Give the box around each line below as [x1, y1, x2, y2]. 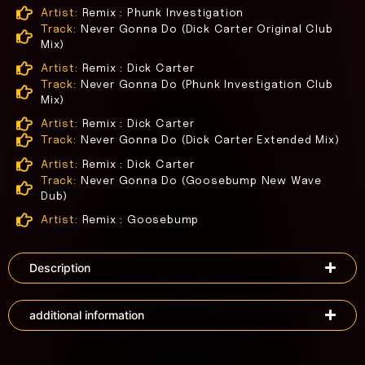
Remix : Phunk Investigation [81, 6, 244, 20]
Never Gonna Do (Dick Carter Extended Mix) [80, 133, 340, 147]
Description [29, 260, 90, 275]
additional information [29, 307, 144, 322]
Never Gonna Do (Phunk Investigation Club [80, 77, 333, 91]
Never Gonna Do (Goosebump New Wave [80, 173, 323, 187]
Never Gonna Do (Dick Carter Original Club [80, 21, 333, 36]
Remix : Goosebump [81, 213, 200, 227]
